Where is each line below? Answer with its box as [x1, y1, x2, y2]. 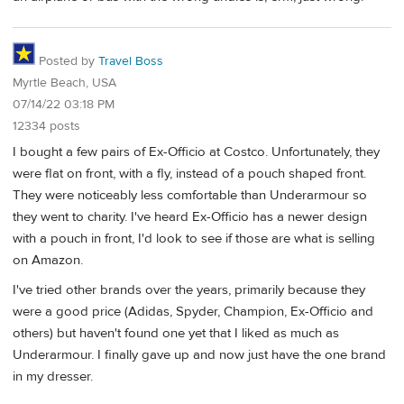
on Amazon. [13, 251, 83, 269]
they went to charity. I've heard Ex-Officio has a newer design [13, 207, 367, 225]
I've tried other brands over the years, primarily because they [13, 280, 365, 298]
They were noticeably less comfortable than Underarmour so [13, 186, 367, 204]
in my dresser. [13, 367, 93, 385]
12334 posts [13, 117, 80, 134]
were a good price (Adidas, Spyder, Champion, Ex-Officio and [13, 302, 373, 320]
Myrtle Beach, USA [13, 74, 116, 91]
